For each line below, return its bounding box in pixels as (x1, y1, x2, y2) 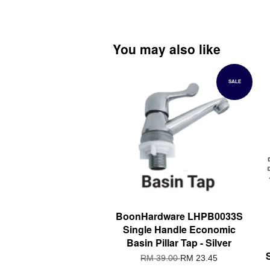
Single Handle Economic (122, 222, 236, 237)
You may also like (113, 39, 221, 58)
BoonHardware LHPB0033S (115, 209, 243, 224)
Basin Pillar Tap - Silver (127, 236, 231, 250)
